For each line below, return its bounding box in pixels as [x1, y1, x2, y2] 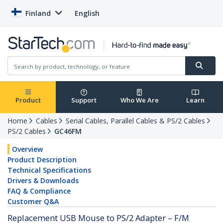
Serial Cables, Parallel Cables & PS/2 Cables [66, 116, 205, 126]
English [75, 8, 100, 18]
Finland [25, 8, 51, 18]
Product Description [7, 155, 77, 165]
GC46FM [54, 126, 82, 136]
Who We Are [120, 96, 159, 105]
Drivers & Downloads [7, 176, 79, 186]
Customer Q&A [7, 197, 59, 207]
